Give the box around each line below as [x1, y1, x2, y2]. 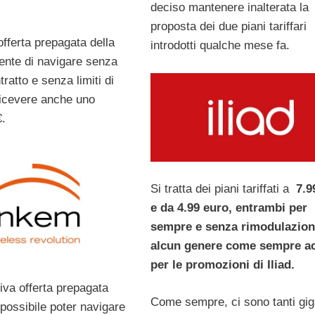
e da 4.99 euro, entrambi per [150, 201, 307, 215]
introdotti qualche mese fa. [150, 39, 290, 53]
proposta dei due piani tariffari [150, 20, 307, 34]
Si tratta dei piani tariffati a [150, 182, 289, 196]
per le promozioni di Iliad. [150, 258, 295, 272]
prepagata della [34, 36, 115, 50]
